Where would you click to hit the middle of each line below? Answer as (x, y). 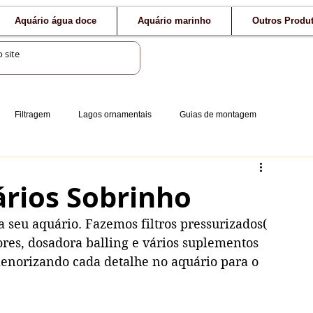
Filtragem (32, 114)
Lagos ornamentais (115, 114)
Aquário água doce (56, 21)
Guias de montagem (218, 114)
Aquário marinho (174, 21)
